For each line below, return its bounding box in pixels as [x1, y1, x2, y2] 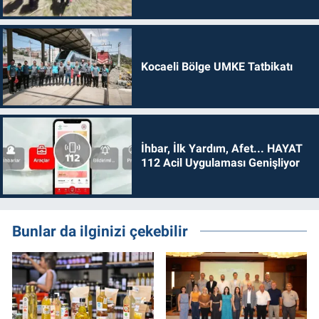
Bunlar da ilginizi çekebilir [12, 221, 188, 240]
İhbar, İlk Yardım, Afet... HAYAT [140, 142, 303, 156]
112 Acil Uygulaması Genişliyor [140, 156, 300, 170]
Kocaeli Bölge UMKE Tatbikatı [140, 59, 293, 73]
